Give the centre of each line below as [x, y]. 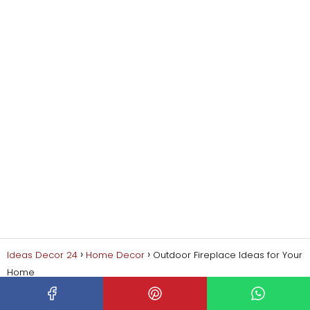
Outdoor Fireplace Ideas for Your [228, 255]
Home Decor [115, 255]
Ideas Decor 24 [42, 255]
